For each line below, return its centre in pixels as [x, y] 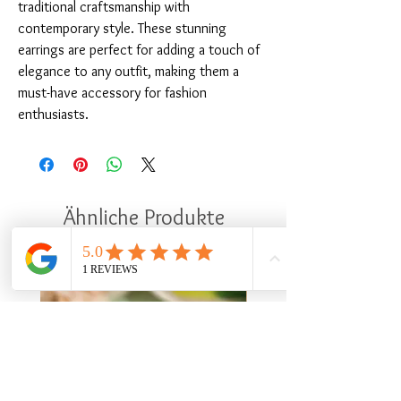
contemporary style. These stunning [122, 29]
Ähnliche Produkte [143, 218]
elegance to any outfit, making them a [128, 72]
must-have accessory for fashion [112, 93]
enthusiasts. [53, 115]
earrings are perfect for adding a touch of [139, 50]
